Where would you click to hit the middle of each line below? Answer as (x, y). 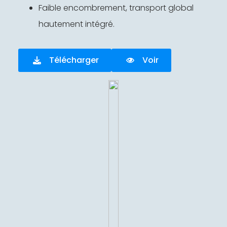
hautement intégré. (77, 24)
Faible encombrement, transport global (116, 8)
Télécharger (74, 60)
